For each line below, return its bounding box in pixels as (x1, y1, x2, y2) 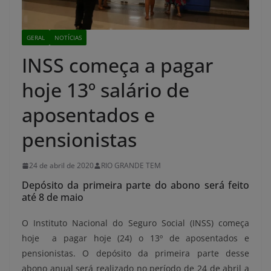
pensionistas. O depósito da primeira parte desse (22, 247, 249, 260)
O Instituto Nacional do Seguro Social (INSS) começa (22, 217, 249, 229)
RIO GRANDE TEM (101, 160, 161, 171)
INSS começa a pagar (22, 52, 213, 79)
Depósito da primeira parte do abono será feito (22, 178, 249, 192)
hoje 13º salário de (22, 77, 189, 103)
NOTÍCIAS (54, 33, 82, 42)
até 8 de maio (22, 191, 83, 204)
